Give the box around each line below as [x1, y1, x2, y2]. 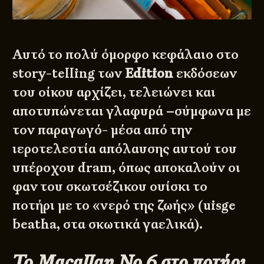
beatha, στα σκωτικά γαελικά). [12, 216, 203, 233]
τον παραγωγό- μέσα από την [12, 121, 193, 139]
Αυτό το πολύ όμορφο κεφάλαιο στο [12, 46, 239, 64]
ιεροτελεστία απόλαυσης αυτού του [12, 140, 237, 158]
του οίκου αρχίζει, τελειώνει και [12, 84, 216, 101]
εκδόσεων [173, 65, 237, 82]
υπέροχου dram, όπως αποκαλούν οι [12, 159, 241, 177]
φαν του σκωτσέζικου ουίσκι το [12, 178, 208, 196]
